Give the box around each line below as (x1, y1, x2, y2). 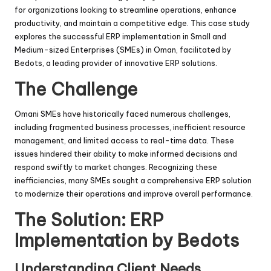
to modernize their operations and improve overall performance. (15, 188, 253, 198)
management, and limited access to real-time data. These (15, 135, 234, 145)
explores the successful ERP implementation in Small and (15, 31, 226, 41)
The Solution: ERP (15, 208, 163, 231)
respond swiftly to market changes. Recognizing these (15, 162, 217, 172)
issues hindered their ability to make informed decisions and (15, 148, 237, 158)
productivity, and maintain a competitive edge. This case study (15, 18, 250, 28)
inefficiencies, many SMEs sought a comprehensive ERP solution (15, 175, 252, 185)
